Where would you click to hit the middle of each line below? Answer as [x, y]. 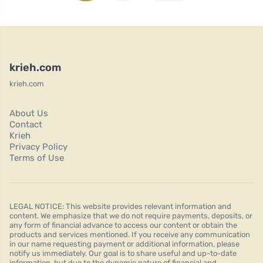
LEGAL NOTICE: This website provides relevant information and [120, 206]
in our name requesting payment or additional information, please [124, 244]
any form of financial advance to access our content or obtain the [123, 225]
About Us [29, 113]
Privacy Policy [38, 146]
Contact [26, 124]
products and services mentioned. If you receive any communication [130, 234]
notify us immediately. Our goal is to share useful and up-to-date [123, 253]
